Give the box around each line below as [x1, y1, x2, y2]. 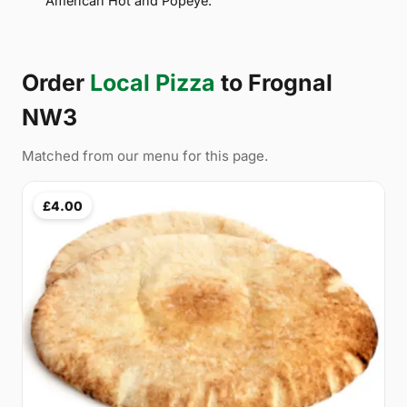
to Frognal [215, 68, 333, 96]
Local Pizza [90, 68, 215, 96]
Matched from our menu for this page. [22, 146, 268, 164]
